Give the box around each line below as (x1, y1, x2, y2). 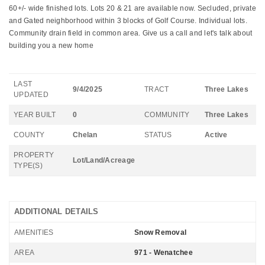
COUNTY (14, 131, 45, 139)
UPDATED (14, 91, 49, 99)
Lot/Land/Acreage (73, 156, 135, 164)
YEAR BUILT (14, 111, 56, 119)
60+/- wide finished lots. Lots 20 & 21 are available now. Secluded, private (9, 4, 256, 12)
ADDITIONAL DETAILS (14, 207, 99, 216)
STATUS (144, 131, 172, 139)
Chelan (73, 131, 98, 139)
